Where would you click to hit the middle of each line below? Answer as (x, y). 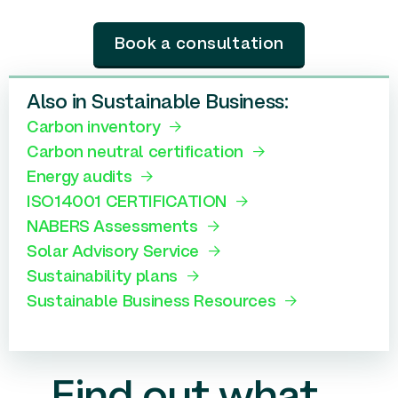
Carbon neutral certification (135, 153)
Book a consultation (199, 44)
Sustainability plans (102, 277)
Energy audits (80, 178)
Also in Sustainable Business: (158, 103)
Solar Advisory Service (113, 252)
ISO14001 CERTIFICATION (127, 203)
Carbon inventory (94, 128)
